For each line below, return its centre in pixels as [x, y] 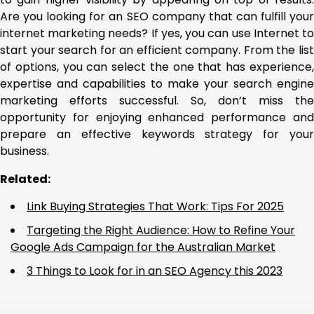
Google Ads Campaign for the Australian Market [143, 247]
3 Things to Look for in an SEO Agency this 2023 [155, 271]
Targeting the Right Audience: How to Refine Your [161, 230]
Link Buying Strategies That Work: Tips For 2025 [155, 206]
